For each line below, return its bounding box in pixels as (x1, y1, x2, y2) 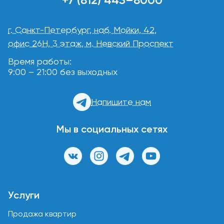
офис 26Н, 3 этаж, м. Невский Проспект (8, 38, 173, 49)
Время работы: (8, 56, 71, 67)
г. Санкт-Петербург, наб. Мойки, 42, (8, 24, 156, 35)
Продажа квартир (8, 209, 76, 219)
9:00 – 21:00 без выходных (8, 66, 117, 77)
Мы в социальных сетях (56, 123, 167, 135)
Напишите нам (91, 96, 151, 107)
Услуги (8, 189, 39, 201)
